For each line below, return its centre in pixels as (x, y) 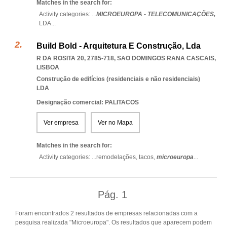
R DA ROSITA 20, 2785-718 (75, 58)
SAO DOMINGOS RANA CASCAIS (166, 58)
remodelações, (118, 157)
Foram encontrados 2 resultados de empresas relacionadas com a (106, 213)
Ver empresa (61, 123)
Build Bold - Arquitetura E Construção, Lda (119, 46)
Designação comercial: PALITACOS (88, 102)
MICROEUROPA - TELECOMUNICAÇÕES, (156, 14)
